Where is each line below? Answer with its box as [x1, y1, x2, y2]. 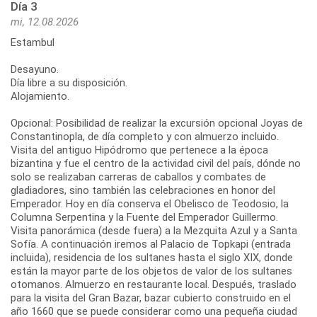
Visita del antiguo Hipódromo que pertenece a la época [11, 143, 268, 156]
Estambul [11, 35, 54, 49]
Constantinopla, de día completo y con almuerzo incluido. [11, 129, 279, 143]
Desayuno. [11, 62, 59, 76]
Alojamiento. [11, 89, 69, 103]
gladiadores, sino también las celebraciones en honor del [11, 183, 275, 197]
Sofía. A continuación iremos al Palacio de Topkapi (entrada [11, 237, 291, 250]
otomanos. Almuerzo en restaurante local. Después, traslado [11, 277, 296, 291]
